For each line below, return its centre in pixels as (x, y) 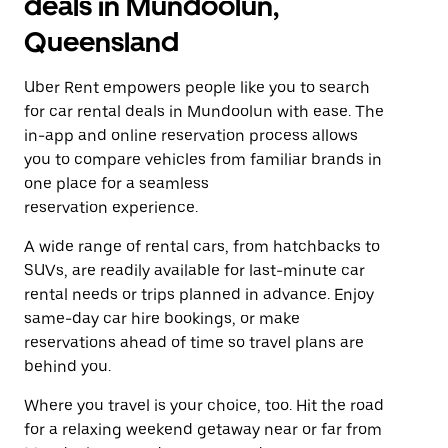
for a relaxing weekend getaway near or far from (203, 429)
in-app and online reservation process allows (191, 135)
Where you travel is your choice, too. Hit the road (204, 405)
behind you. (67, 366)
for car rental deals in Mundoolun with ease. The (204, 111)
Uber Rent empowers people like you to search (197, 87)
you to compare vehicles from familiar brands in (203, 159)
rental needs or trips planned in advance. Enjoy (199, 294)
